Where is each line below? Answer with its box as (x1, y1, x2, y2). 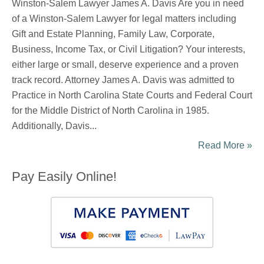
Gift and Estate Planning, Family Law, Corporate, (12, 29, 214, 39)
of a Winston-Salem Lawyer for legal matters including (12, 14, 236, 24)
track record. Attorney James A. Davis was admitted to (12, 75, 235, 85)
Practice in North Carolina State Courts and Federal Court (12, 90, 252, 101)
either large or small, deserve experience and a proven (12, 60, 239, 70)
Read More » (198, 140, 252, 151)
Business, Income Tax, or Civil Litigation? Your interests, (12, 44, 245, 55)
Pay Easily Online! (12, 169, 117, 184)
